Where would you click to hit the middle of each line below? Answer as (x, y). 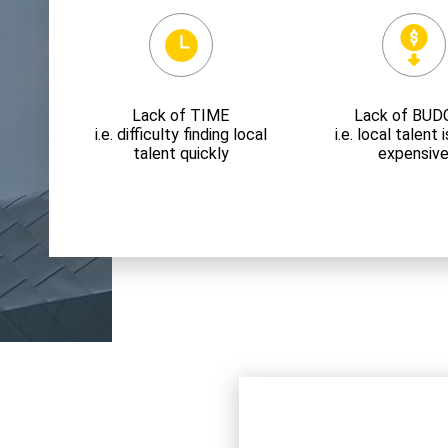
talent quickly (180, 153)
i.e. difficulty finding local (180, 134)
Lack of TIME (181, 115)
